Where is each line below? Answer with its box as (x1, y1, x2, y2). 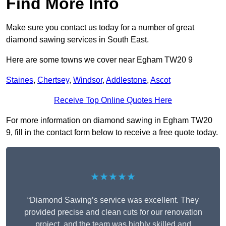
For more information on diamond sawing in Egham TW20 (6, 116, 212, 125)
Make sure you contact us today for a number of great (6, 23, 194, 32)
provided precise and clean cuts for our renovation (24, 208, 202, 217)
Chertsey (37, 76, 69, 85)
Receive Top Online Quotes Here (54, 96, 172, 105)
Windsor (73, 76, 102, 85)
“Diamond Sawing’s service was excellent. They (27, 196, 199, 205)
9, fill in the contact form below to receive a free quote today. (6, 128, 218, 137)
